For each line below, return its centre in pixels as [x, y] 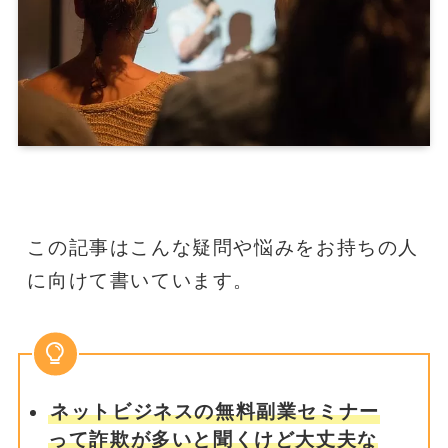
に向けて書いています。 [141, 280]
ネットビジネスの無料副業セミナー [215, 411]
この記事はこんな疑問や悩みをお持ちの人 [223, 247]
